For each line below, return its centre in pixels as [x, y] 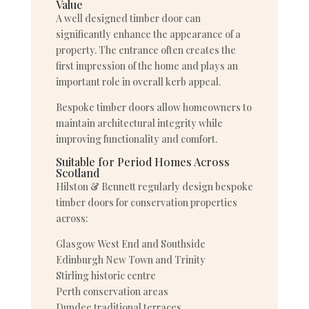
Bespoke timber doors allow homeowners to [153, 107]
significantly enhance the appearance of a [148, 34]
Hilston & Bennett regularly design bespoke [154, 187]
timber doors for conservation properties [146, 202]
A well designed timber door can [128, 18]
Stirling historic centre [106, 276]
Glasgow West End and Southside [130, 244]
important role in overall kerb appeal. [138, 82]
